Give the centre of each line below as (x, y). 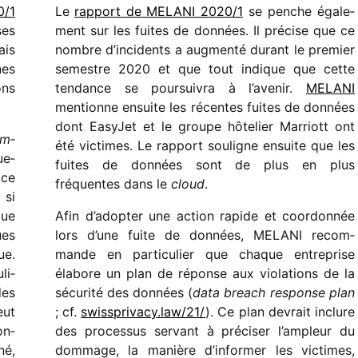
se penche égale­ (299, 12)
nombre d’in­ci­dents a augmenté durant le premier (205, 50)
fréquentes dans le (113, 184)
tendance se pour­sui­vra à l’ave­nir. (181, 88)
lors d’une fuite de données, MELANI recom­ (205, 235)
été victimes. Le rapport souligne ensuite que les (205, 146)
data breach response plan (274, 293)
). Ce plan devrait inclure (280, 312)
